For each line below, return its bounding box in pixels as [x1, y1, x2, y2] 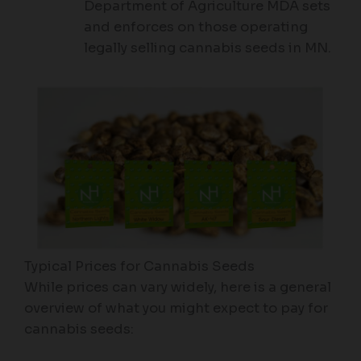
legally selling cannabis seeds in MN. [83, 39, 331, 57]
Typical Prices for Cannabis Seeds [24, 257, 255, 275]
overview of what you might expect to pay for [24, 299, 328, 317]
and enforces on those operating [83, 19, 308, 36]
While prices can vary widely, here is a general [24, 278, 331, 296]
